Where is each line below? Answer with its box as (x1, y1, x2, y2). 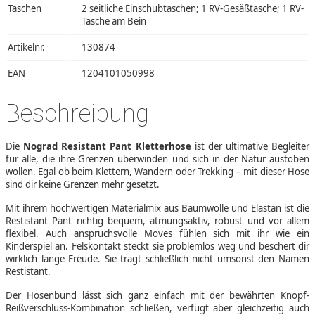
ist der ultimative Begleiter (191, 139, 309, 153)
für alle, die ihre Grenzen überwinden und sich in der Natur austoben (6, 152, 309, 165)
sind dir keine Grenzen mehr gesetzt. (6, 177, 160, 191)
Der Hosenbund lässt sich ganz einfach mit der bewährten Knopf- (6, 288, 309, 302)
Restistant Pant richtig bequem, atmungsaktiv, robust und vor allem (6, 214, 309, 227)
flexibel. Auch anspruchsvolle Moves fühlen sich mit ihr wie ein (6, 226, 309, 240)
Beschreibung (6, 98, 149, 127)
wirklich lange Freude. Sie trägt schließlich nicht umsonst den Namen (6, 252, 309, 265)
